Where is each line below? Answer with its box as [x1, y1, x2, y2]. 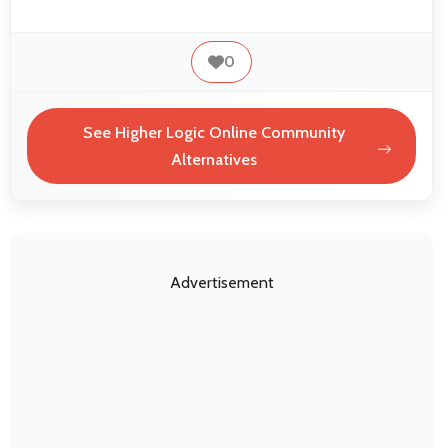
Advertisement [169, 273, 274, 293]
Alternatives [171, 149, 258, 169]
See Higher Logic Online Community [83, 122, 346, 142]
